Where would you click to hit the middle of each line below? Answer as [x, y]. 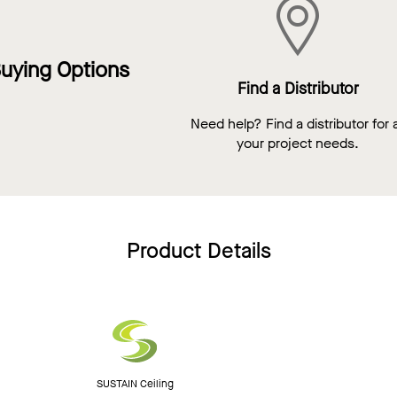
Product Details [198, 251]
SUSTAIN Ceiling [135, 384]
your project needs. [298, 144]
